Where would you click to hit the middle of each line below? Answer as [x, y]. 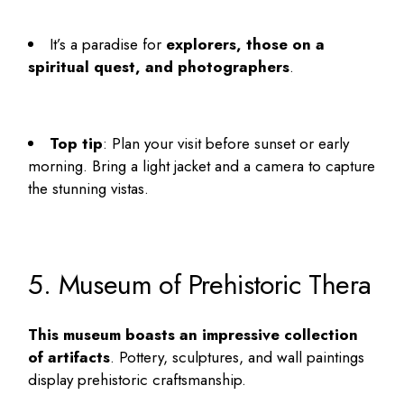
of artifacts [69, 357]
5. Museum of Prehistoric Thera [200, 284]
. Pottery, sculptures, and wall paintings [238, 357]
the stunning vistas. [89, 189]
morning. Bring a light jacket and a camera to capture [202, 166]
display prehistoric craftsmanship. [138, 379]
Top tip [77, 144]
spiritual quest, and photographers [159, 66]
